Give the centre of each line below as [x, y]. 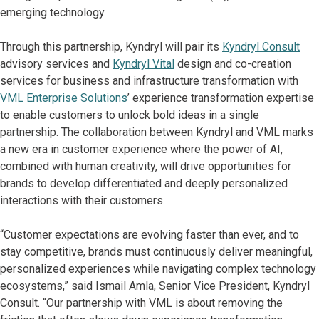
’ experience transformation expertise [221, 98]
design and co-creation [233, 64]
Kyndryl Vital [143, 64]
